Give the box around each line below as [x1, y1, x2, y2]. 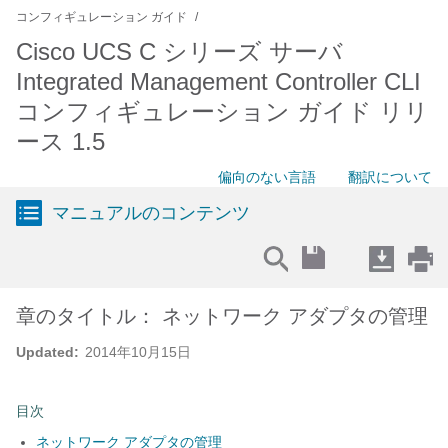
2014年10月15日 [85, 344, 191, 360]
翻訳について [348, 169, 432, 185]
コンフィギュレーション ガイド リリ [16, 98, 429, 125]
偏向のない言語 [218, 169, 316, 185]
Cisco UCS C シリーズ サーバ [16, 38, 343, 65]
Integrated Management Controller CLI [16, 68, 421, 95]
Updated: [16, 344, 79, 360]
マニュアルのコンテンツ [52, 203, 250, 223]
